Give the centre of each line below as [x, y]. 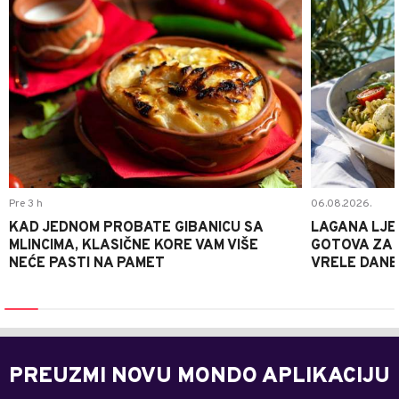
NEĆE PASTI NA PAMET [87, 263]
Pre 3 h [26, 204]
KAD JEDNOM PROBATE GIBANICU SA [136, 228]
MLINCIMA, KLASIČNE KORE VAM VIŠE [134, 245]
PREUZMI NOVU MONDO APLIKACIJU [199, 376]
